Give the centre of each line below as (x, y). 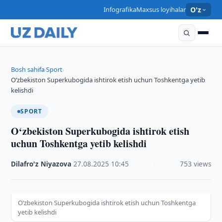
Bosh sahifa (28, 69)
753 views (195, 164)
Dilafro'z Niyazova (41, 164)
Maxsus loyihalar (161, 9)
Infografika (120, 9)
